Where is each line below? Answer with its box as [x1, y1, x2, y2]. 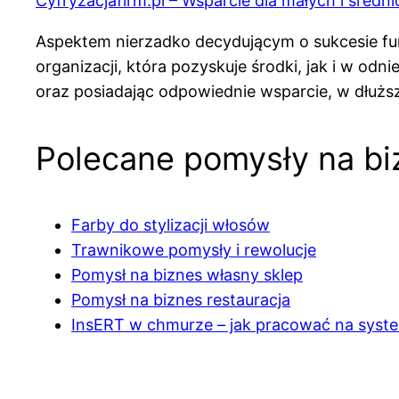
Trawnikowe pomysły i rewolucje [71, 240, 316, 260]
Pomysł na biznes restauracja [71, 290, 290, 310]
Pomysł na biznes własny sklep [71, 265, 303, 285]
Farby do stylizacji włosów [71, 216, 270, 235]
